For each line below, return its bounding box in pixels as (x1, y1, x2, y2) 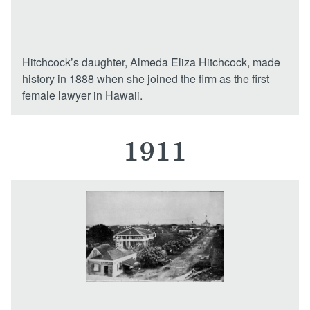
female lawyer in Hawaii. (22, 87, 143, 103)
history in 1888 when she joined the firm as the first (22, 71, 269, 86)
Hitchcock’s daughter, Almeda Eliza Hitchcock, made (22, 54, 280, 70)
